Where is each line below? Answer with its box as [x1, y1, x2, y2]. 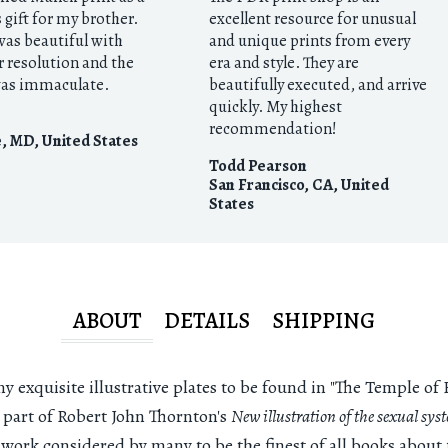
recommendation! [209, 117, 338, 141]
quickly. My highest [209, 95, 343, 119]
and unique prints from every [209, 29, 411, 53]
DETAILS [164, 305, 250, 337]
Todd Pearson [209, 154, 308, 178]
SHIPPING [272, 305, 376, 337]
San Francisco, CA [209, 173, 334, 197]
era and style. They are [209, 51, 360, 75]
